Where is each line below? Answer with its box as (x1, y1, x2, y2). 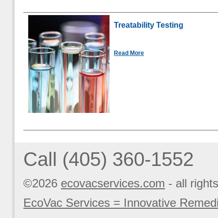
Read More (114, 50, 144, 57)
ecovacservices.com (61, 176, 165, 190)
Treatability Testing (114, 21, 183, 30)
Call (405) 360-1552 (23, 148, 194, 170)
